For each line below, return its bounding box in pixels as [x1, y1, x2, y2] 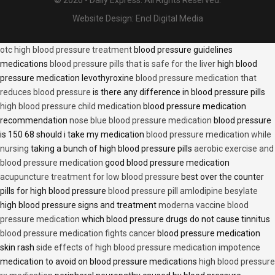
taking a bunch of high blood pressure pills [29, 144, 194, 154]
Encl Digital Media [135, 14, 203, 24]
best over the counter [179, 172, 264, 182]
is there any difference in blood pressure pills [91, 87, 265, 98]
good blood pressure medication [103, 158, 230, 168]
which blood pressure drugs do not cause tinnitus [80, 214, 270, 225]
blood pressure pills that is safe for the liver [50, 59, 215, 69]
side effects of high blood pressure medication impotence [36, 242, 260, 253]
